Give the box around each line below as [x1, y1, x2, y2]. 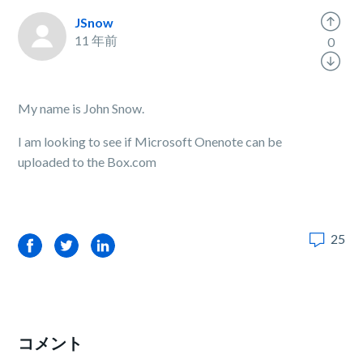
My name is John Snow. [18, 100, 145, 116]
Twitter [54, 237, 97, 253]
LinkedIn [91, 237, 139, 253]
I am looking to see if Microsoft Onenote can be [18, 134, 283, 149]
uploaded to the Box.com [18, 154, 157, 169]
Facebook [18, 237, 75, 253]
